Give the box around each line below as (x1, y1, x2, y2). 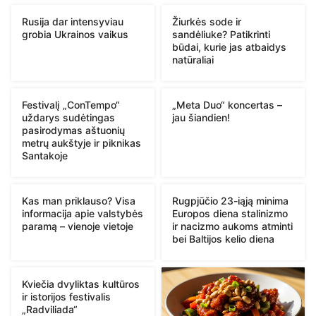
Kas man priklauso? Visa (22, 194, 135, 207)
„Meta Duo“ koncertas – (172, 98, 282, 111)
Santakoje (22, 149, 68, 162)
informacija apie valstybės (22, 207, 143, 219)
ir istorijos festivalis (22, 290, 111, 303)
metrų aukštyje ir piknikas (22, 136, 141, 149)
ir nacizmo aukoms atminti (172, 219, 293, 232)
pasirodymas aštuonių (22, 123, 125, 136)
